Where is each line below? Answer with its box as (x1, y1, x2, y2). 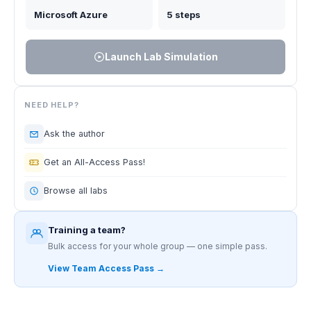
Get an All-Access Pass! (44, 157, 145, 168)
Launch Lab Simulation (104, 51, 218, 63)
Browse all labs (44, 185, 108, 196)
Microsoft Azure (34, 9, 108, 21)
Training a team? (48, 224, 126, 236)
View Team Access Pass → (48, 263, 165, 274)
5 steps (167, 9, 201, 21)
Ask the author (44, 128, 105, 140)
